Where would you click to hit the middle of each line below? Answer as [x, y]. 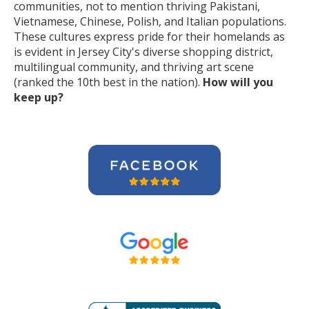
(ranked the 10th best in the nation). [108, 82]
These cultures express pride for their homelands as [149, 37]
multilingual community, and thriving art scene [134, 67]
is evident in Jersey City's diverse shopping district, [143, 52]
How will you [238, 82]
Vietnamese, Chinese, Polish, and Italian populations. [150, 21]
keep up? [39, 97]
